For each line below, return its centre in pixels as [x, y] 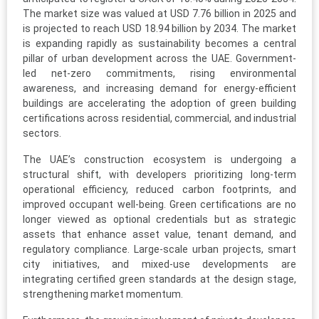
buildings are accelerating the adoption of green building [159, 104]
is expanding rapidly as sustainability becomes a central [159, 44]
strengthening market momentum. [103, 294]
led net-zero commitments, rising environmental [159, 74]
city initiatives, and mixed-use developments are [159, 265]
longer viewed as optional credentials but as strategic [159, 220]
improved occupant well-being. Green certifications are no [159, 205]
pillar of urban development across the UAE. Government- [159, 59]
